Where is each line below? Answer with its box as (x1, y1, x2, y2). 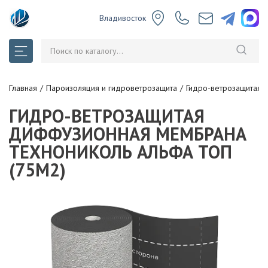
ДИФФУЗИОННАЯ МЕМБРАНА (9, 122, 246, 145)
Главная (9, 83, 37, 93)
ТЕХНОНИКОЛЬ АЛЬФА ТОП (9, 140, 232, 163)
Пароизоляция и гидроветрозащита (46, 83, 177, 93)
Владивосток (99, 13, 146, 23)
